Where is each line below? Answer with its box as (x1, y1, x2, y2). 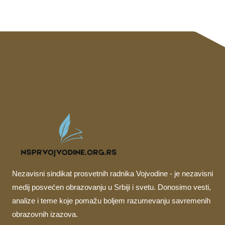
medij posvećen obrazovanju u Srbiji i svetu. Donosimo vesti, (12, 183, 211, 192)
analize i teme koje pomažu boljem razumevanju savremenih (12, 196, 210, 205)
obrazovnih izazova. (12, 210, 78, 219)
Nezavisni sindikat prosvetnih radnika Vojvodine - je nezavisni (12, 169, 213, 178)
